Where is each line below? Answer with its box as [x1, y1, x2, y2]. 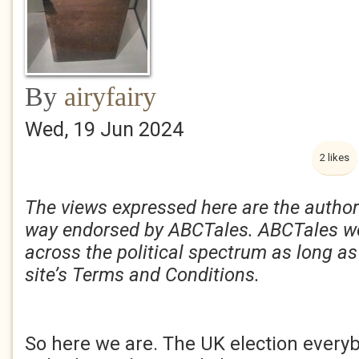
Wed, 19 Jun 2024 [25, 118, 184, 141]
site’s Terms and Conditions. [25, 264, 260, 286]
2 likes [320, 151, 349, 163]
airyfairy [64, 82, 156, 111]
